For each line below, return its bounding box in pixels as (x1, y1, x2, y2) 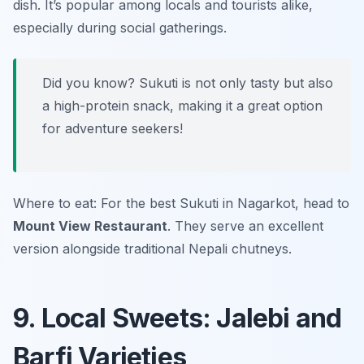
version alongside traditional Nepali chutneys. (13, 240, 292, 258)
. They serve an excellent (167, 218, 323, 235)
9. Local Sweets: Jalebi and (13, 302, 342, 335)
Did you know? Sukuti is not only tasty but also (42, 75, 333, 92)
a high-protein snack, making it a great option (42, 97, 323, 115)
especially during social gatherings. (13, 19, 227, 37)
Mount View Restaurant (13, 218, 167, 235)
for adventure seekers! (42, 120, 183, 137)
